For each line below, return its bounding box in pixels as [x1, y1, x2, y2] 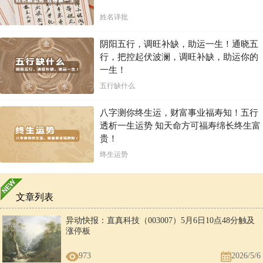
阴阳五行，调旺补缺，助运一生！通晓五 [100, 39, 258, 49]
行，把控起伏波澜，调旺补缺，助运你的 [100, 52, 258, 62]
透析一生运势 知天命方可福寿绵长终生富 [100, 121, 261, 131]
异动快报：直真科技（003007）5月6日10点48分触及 [66, 216, 255, 225]
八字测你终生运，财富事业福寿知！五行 [100, 108, 258, 118]
